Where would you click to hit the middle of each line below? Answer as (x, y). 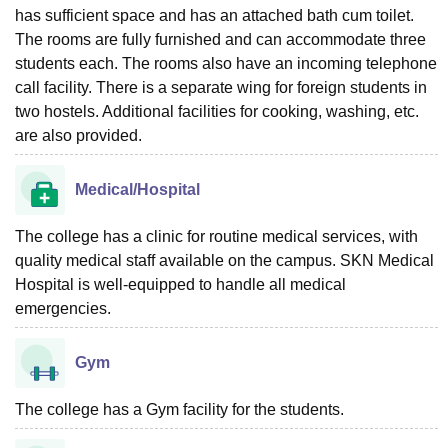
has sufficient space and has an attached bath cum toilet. (214, 15)
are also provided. (78, 135)
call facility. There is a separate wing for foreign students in (221, 87)
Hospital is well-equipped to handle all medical (180, 284)
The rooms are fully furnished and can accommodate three (220, 39)
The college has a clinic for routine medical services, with (216, 236)
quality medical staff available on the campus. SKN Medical (224, 260)
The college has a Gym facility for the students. (179, 409)
